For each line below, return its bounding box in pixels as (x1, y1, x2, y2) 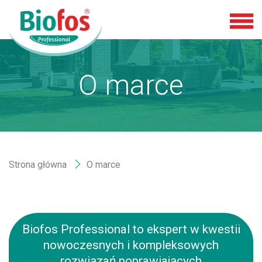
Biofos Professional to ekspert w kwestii (22, 222, 240, 236)
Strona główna (9, 159, 67, 170)
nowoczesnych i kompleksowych (43, 238, 219, 252)
